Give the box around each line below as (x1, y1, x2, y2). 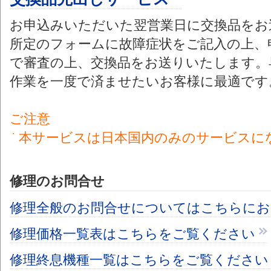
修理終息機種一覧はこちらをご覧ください (10, 252, 269, 268)
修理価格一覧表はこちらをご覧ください (10, 226, 255, 242)
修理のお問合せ (10, 174, 105, 189)
